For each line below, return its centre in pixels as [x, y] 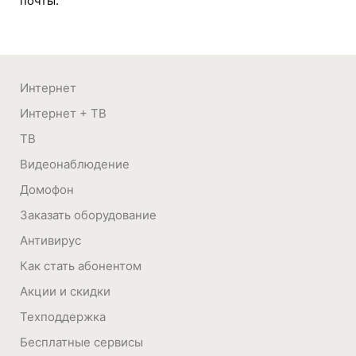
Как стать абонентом [81, 266]
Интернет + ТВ [63, 113]
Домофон [47, 190]
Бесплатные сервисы [81, 342]
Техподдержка [63, 317]
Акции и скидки [65, 291]
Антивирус [50, 240]
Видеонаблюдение [75, 164]
